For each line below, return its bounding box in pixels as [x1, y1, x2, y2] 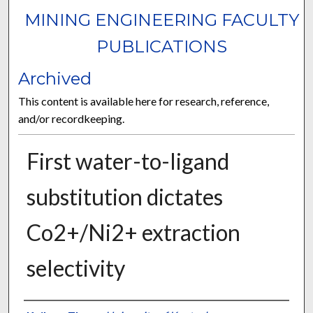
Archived [18, 68, 92, 89]
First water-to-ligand [26, 147, 229, 175]
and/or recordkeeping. [18, 112, 125, 126]
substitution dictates [26, 183, 223, 211]
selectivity [26, 254, 125, 282]
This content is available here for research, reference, [18, 94, 270, 108]
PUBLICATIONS [96, 36, 228, 57]
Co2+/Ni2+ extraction [26, 219, 240, 247]
